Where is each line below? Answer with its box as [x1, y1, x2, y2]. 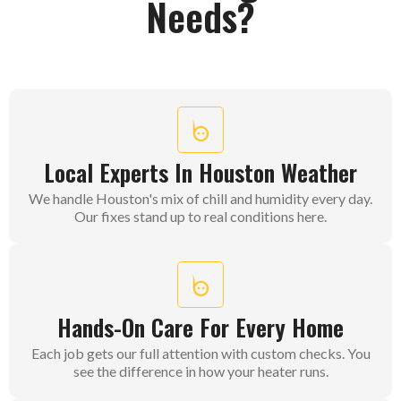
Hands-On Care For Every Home [57, 310, 344, 346]
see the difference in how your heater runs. [73, 363, 328, 380]
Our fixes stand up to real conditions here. [74, 208, 327, 226]
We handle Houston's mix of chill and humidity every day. [29, 190, 372, 208]
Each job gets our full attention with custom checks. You [30, 345, 371, 363]
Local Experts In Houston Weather [44, 155, 357, 191]
